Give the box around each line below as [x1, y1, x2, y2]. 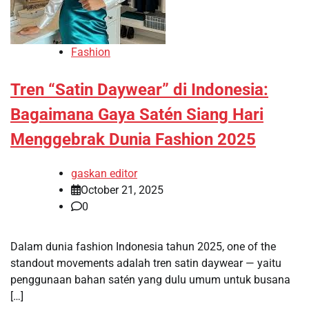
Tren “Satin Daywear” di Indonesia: [10, 79, 268, 99]
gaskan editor [71, 166, 137, 180]
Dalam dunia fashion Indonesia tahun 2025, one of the [10, 239, 276, 253]
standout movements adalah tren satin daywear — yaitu [10, 256, 281, 270]
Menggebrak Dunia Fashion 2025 [10, 129, 256, 149]
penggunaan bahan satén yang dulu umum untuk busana [10, 272, 290, 286]
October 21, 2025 [81, 183, 163, 197]
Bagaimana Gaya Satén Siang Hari [10, 104, 263, 124]
